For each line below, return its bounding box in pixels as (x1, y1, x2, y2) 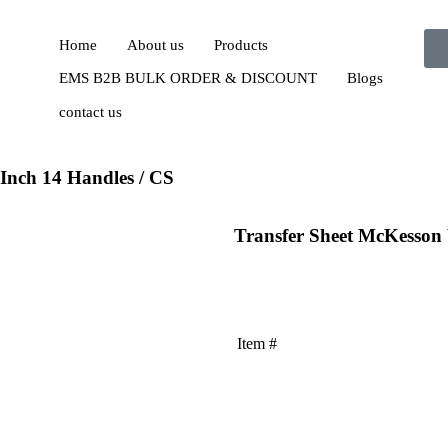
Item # (237, 335, 277, 352)
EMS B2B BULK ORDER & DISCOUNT (58, 70, 317, 87)
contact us (58, 103, 122, 120)
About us (126, 37, 184, 54)
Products (213, 37, 268, 54)
